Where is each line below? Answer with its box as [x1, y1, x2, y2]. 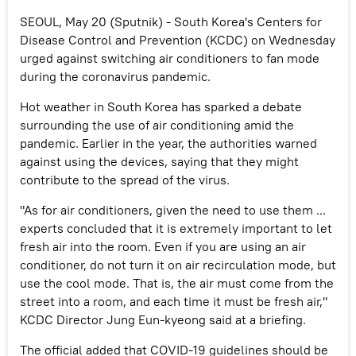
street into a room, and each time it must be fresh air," [20, 292, 327, 309]
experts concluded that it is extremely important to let [20, 219, 332, 236]
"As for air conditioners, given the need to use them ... [20, 201, 326, 218]
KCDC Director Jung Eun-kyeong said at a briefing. [20, 311, 306, 327]
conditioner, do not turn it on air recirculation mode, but [20, 256, 336, 273]
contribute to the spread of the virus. [20, 171, 230, 188]
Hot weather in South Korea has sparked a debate [20, 98, 302, 114]
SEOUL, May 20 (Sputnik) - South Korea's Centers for [20, 13, 322, 29]
